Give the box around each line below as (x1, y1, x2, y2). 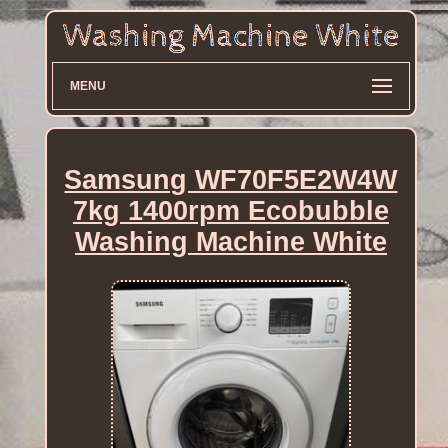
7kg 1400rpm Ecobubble (72, 195, 389, 226)
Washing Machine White (74, 226, 387, 257)
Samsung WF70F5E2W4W (64, 164, 398, 195)
